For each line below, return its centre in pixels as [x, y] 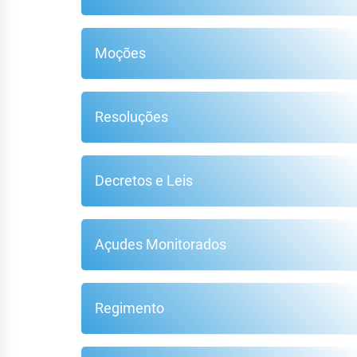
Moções [121, 53]
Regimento [130, 308]
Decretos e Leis [144, 181]
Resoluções [132, 117]
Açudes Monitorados [161, 245]
